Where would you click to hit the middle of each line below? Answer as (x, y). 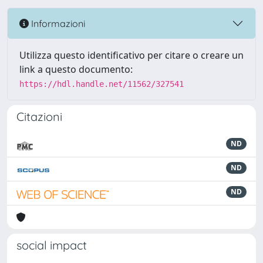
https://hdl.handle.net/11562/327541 (102, 84)
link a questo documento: (76, 69)
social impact (52, 245)
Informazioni (57, 23)
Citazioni (39, 117)
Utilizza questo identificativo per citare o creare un (131, 55)
